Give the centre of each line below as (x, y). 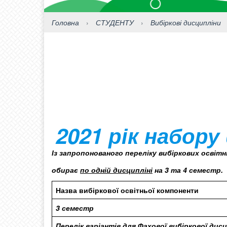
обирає (66, 170)
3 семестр (75, 208)
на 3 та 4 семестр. (188, 170)
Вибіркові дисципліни (186, 22)
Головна (65, 22)
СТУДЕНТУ (115, 22)
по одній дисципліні (116, 170)
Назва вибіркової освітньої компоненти (127, 190)
